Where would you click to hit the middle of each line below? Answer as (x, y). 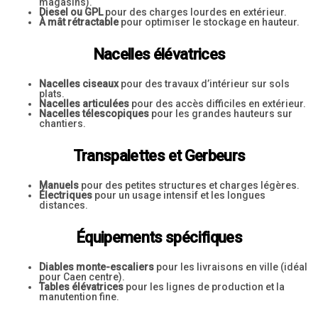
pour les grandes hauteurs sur (221, 114)
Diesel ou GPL (71, 12)
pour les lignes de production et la (204, 287)
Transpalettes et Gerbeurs (159, 156)
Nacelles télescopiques (94, 114)
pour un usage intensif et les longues (179, 195)
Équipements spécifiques (159, 237)
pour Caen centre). (82, 277)
